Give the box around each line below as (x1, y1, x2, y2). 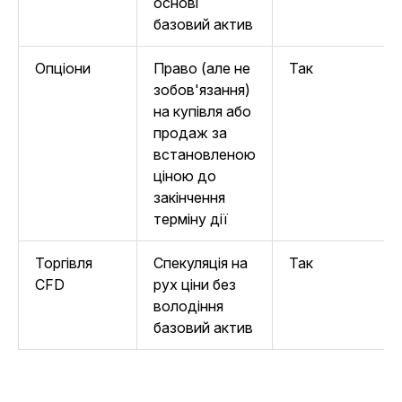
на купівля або (153, 102, 251, 120)
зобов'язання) (153, 81, 250, 99)
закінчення (153, 188, 225, 206)
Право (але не (153, 59, 250, 77)
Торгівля (35, 254, 92, 272)
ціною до (153, 167, 216, 185)
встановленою (153, 145, 256, 163)
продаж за (153, 124, 227, 142)
